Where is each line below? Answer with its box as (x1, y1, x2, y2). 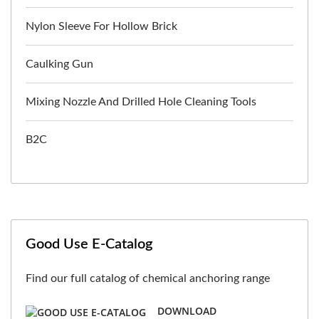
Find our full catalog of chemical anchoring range (26, 273, 270, 284)
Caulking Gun (26, 58, 93, 70)
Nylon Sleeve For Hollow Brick (26, 21, 177, 32)
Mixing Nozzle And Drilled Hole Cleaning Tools (26, 96, 256, 108)
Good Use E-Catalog (26, 237, 152, 251)
